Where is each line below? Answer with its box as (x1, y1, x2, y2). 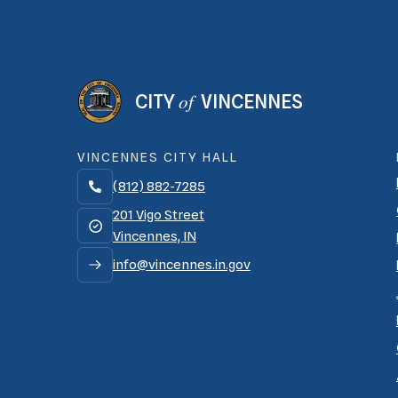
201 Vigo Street (113, 207, 204, 223)
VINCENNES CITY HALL (77, 150, 238, 164)
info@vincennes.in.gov (113, 257, 251, 273)
